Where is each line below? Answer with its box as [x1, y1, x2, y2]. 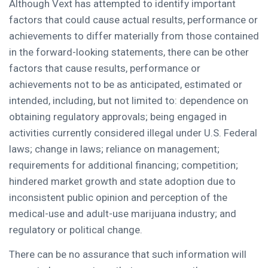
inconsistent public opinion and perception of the [9, 191, 227, 203]
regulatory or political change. [9, 223, 142, 236]
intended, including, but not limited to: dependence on [9, 94, 248, 106]
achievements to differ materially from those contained [9, 29, 259, 42]
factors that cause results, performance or [9, 62, 200, 74]
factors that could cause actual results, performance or [9, 13, 258, 26]
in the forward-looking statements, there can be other [9, 45, 249, 58]
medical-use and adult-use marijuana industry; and [9, 207, 236, 220]
